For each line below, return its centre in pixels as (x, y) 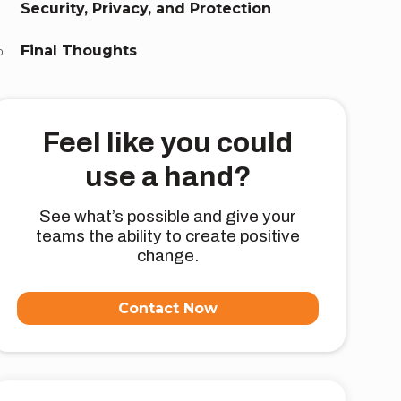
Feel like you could (168, 143)
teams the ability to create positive (168, 236)
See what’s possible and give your (168, 217)
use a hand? (168, 177)
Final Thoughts (79, 51)
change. (168, 256)
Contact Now (168, 309)
